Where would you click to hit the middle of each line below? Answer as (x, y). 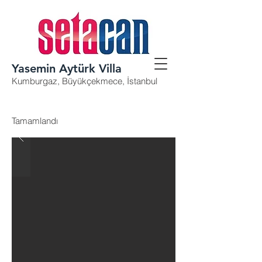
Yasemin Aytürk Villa (67, 68)
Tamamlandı (35, 121)
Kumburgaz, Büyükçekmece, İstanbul (85, 81)
